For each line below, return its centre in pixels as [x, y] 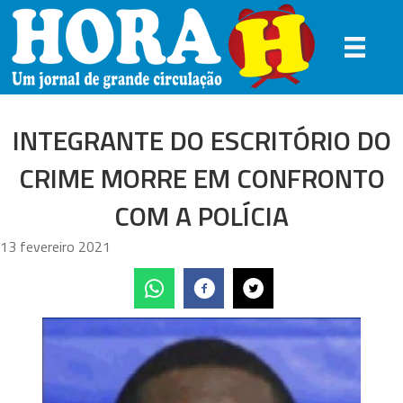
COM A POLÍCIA [201, 216]
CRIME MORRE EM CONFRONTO [201, 179]
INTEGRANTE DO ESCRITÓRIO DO [201, 141]
